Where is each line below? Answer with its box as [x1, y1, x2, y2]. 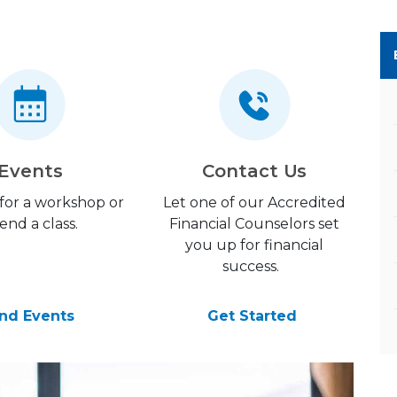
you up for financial [185, 237, 324, 253]
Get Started [207, 307, 302, 324]
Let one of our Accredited [163, 194, 346, 211]
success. [222, 258, 287, 275]
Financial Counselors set [169, 215, 340, 232]
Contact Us [202, 160, 307, 182]
